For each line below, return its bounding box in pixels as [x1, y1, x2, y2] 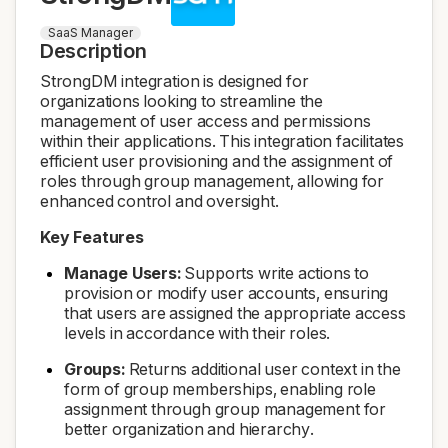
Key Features [40, 226, 144, 247]
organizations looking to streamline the [40, 90, 323, 111]
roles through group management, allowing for [40, 170, 385, 191]
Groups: [64, 358, 125, 379]
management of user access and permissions [40, 110, 371, 131]
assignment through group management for [64, 398, 386, 419]
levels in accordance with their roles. [64, 322, 331, 343]
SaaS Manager [48, 24, 134, 40]
